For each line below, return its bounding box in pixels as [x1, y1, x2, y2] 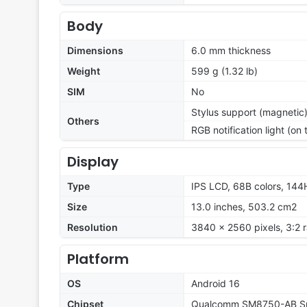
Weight [67, 65, 100, 77]
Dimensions [67, 45, 123, 57]
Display [67, 152, 119, 172]
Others [67, 115, 99, 127]
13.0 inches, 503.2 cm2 [191, 201, 297, 213]
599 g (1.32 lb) [191, 65, 258, 77]
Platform [67, 249, 129, 269]
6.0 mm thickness [191, 45, 271, 57]
